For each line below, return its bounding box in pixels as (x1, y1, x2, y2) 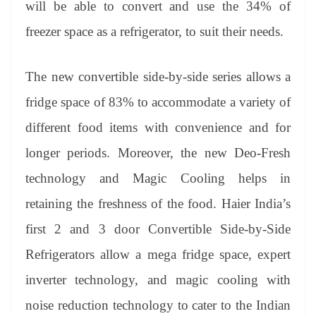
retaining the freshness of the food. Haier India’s (25, 196, 291, 212)
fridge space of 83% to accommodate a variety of (25, 95, 291, 110)
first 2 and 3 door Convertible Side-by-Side (25, 221, 291, 237)
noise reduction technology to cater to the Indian (25, 298, 291, 313)
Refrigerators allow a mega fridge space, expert (25, 247, 291, 262)
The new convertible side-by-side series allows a (25, 69, 291, 85)
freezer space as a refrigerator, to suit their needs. (25, 23, 284, 39)
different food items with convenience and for (25, 120, 291, 135)
